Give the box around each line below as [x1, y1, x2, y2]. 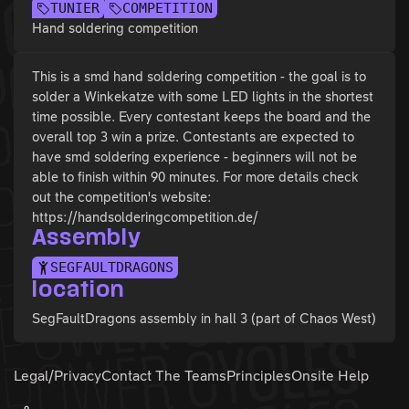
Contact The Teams [101, 367, 226, 383]
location [32, 279, 124, 299]
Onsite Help [291, 367, 369, 383]
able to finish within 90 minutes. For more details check [32, 169, 359, 185]
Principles [226, 367, 291, 383]
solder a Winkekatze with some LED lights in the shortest [32, 89, 373, 105]
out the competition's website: [32, 189, 212, 205]
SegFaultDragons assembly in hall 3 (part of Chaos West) [32, 309, 376, 326]
